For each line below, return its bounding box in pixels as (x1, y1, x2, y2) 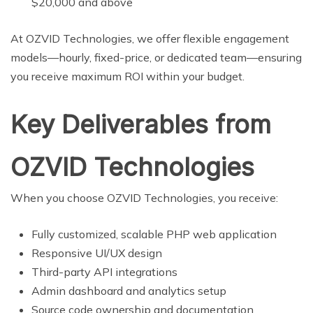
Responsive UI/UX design (31, 245, 162, 260)
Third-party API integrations (31, 264, 177, 279)
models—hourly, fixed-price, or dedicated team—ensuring (10, 50, 302, 64)
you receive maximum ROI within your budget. (10, 68, 245, 83)
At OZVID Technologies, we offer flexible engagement (10, 31, 289, 45)
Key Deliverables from (10, 108, 271, 140)
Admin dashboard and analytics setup (31, 283, 226, 298)
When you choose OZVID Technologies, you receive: (10, 190, 278, 205)
